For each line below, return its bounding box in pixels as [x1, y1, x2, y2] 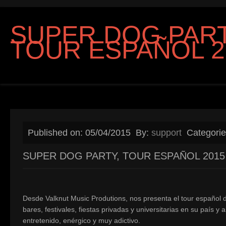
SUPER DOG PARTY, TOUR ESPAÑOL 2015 [23, 150, 225, 161]
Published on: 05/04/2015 [28, 128, 131, 138]
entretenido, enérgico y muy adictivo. [23, 216, 140, 224]
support [151, 128, 182, 138]
